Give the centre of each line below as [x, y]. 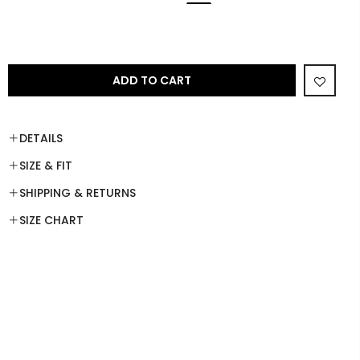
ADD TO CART [152, 80]
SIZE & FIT [46, 166]
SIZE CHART [51, 220]
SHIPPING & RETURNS [78, 193]
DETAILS [41, 138]
